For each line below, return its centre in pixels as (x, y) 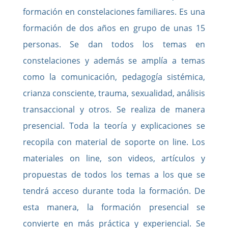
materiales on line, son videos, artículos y (114, 158)
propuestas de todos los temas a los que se (114, 174)
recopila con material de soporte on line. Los (114, 142)
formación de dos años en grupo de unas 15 (114, 28)
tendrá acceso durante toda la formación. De (114, 191)
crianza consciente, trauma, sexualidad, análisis (114, 93)
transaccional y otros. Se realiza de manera (114, 109)
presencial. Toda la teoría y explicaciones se (114, 125)
